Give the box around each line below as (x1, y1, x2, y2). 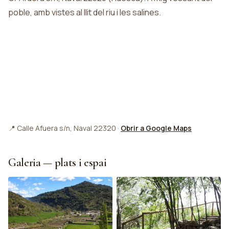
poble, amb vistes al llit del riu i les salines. (8, 7, 161, 18)
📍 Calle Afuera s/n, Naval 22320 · (8, 123, 121, 133)
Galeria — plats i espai (8, 156, 107, 169)
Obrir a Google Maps (121, 123, 192, 133)
